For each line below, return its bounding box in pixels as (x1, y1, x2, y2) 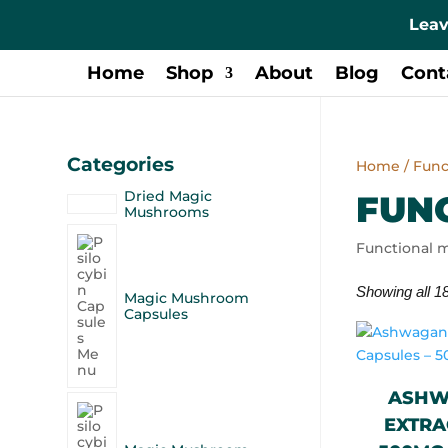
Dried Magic (124, 187, 213, 205)
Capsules (124, 305, 189, 323)
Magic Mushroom (124, 289, 250, 307)
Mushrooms (124, 203, 210, 221)
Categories (67, 153, 175, 176)
